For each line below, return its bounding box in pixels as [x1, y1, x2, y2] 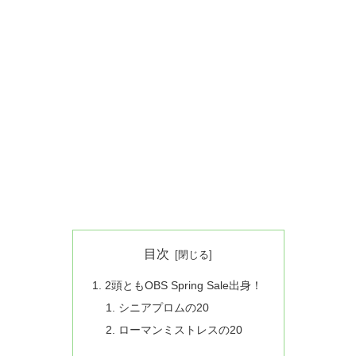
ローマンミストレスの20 [118, 323, 243, 337]
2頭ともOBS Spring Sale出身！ [104, 279, 262, 292]
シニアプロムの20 [118, 301, 210, 315]
